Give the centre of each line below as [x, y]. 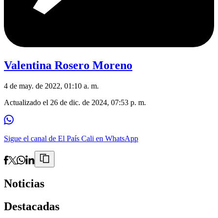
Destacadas [32, 206]
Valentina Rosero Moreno [68, 65]
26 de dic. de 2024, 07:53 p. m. [98, 103]
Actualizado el [27, 103]
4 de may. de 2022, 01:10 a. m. [51, 86]
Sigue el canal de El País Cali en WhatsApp [71, 139]
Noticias [24, 184]
